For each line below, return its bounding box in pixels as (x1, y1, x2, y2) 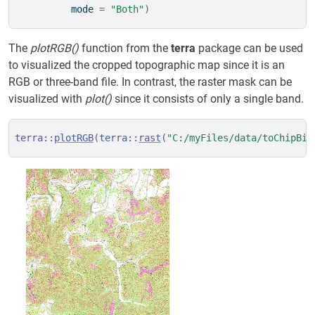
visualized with (8, 92, 85, 105)
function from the (79, 41, 171, 55)
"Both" (110, 4, 144, 15)
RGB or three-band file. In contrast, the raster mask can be (8, 75, 292, 89)
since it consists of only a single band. (112, 92, 304, 105)
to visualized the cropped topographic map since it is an (8, 58, 285, 72)
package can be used (195, 41, 303, 55)
